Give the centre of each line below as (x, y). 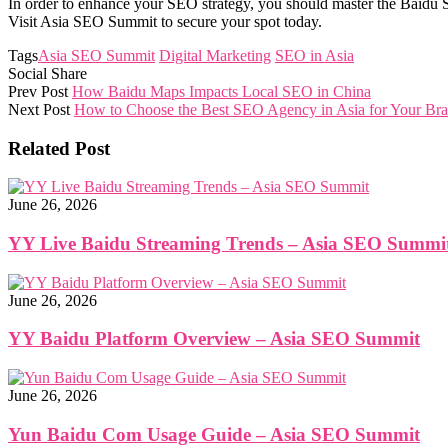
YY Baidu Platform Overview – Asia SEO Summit (214, 339)
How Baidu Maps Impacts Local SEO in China (221, 91)
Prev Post (38, 91)
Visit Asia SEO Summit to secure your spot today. (165, 21)
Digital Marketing (215, 55)
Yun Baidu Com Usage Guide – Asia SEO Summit (214, 434)
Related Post (59, 148)
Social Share (47, 73)
